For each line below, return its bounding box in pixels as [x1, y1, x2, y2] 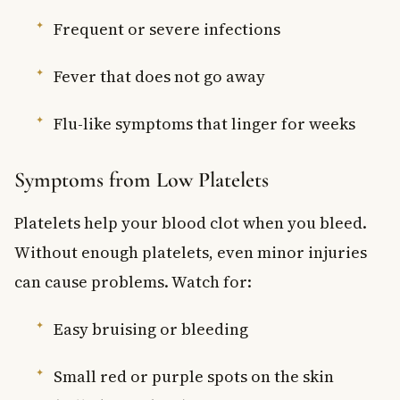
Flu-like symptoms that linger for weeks [54, 112, 355, 135]
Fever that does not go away [54, 64, 265, 87]
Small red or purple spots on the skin [54, 364, 334, 387]
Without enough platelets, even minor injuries [14, 240, 367, 263]
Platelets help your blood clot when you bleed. [14, 211, 367, 234]
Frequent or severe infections [54, 17, 280, 40]
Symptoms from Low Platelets [14, 166, 269, 193]
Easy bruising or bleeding [54, 317, 248, 340]
